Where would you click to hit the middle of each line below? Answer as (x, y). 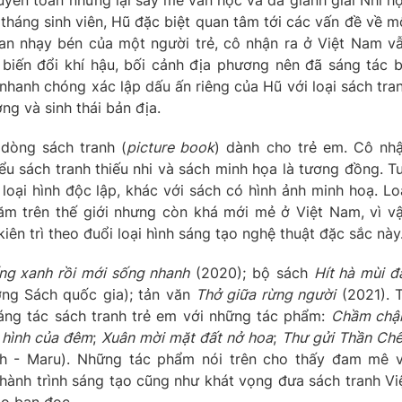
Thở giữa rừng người (266, 294)
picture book (171, 147)
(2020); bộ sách (252, 272)
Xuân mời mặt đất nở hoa (187, 337)
